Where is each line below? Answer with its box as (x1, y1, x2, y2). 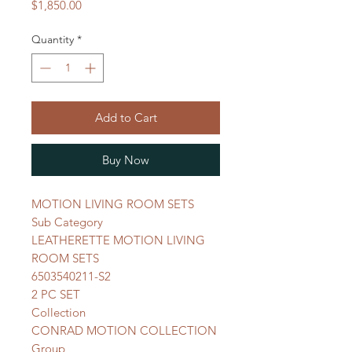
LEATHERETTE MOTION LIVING (31, 233, 205, 247)
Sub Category (31, 214, 103, 229)
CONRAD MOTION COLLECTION (31, 323, 217, 338)
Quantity (31, 32, 74, 46)
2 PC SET (31, 287, 80, 302)
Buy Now (102, 152, 149, 167)
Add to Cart (94, 110, 157, 125)
